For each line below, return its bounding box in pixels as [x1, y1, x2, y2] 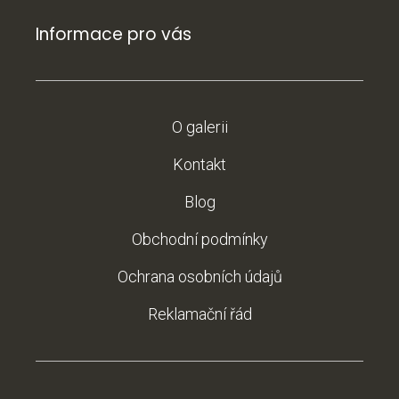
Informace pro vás [36, 21, 191, 46]
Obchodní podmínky [131, 229, 268, 248]
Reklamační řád [147, 304, 252, 323]
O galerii [171, 117, 228, 136]
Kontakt [173, 154, 226, 174]
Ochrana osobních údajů [117, 266, 282, 286]
